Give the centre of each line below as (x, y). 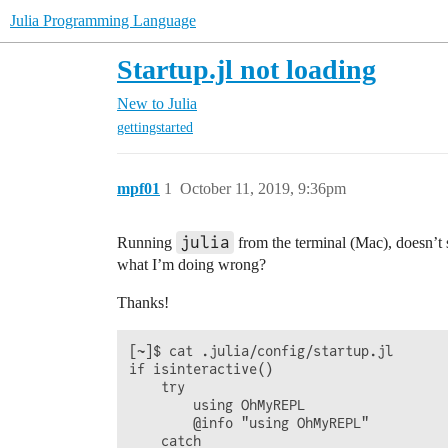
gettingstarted (155, 128)
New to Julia (157, 103)
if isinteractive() (201, 369)
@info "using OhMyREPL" (249, 423)
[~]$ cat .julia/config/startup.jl (261, 351)
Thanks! (143, 303)
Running (146, 243)
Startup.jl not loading (246, 69)
